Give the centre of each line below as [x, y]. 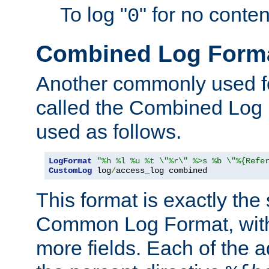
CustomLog [70, 170]
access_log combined [162, 170]
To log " [94, 15]
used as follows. [109, 131]
